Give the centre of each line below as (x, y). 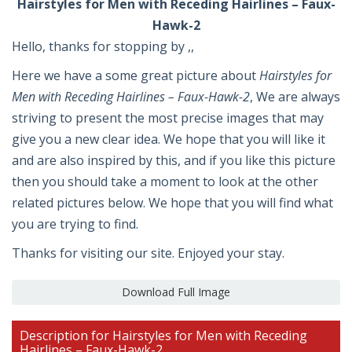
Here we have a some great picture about (136, 76)
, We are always (295, 97)
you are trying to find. (75, 224)
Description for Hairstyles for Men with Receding (163, 336)
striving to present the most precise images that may (168, 118)
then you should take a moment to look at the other (165, 182)
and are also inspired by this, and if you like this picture (174, 161)
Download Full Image (176, 292)
